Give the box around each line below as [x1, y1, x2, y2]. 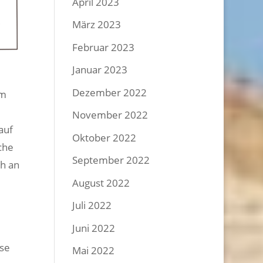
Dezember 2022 [72, 85, 147, 99]
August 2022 [72, 176, 130, 190]
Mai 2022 [72, 244, 115, 257]
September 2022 [72, 153, 150, 167]
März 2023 [72, 18, 122, 31]
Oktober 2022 [72, 130, 137, 144]
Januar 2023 [72, 63, 128, 76]
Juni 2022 [72, 221, 116, 235]
